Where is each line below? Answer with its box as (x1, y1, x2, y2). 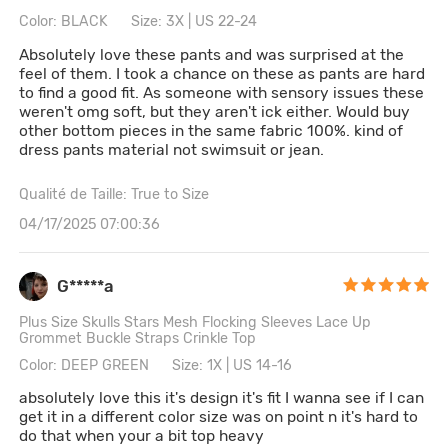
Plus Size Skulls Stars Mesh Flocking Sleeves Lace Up (19, 314, 372, 332)
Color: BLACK (19, 13, 109, 31)
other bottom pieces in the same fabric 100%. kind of (19, 120, 355, 140)
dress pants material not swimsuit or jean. (19, 139, 325, 159)
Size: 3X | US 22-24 (131, 13, 258, 31)
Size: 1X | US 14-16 (172, 356, 293, 374)
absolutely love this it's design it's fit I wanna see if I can (19, 387, 425, 407)
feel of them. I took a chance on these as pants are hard (19, 63, 426, 83)
